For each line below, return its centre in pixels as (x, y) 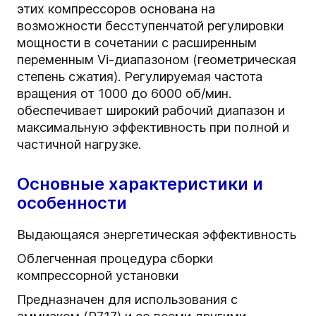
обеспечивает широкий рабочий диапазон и (151, 111)
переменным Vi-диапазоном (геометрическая (157, 60)
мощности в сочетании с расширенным (137, 43)
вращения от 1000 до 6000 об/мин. (124, 94)
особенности (72, 203)
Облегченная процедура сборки (115, 259)
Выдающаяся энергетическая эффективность (157, 235)
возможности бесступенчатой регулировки (150, 26)
